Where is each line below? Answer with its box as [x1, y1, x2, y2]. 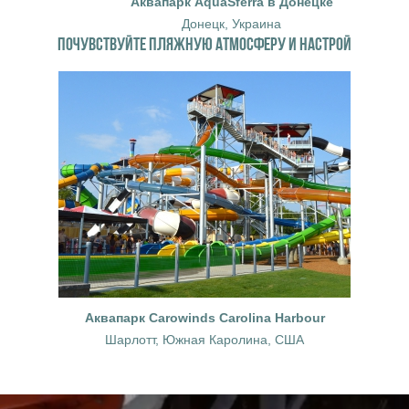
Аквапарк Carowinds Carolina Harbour [84, 309, 325, 325]
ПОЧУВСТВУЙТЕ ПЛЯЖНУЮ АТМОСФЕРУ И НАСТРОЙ [58, 33, 351, 54]
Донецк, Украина [182, 16, 281, 31]
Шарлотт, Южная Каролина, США [105, 331, 304, 347]
